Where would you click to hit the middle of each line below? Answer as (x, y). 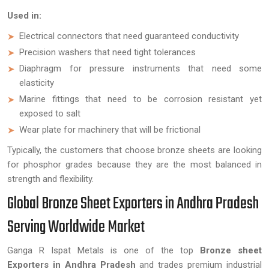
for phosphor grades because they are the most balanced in (134, 165)
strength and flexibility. (50, 179)
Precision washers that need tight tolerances (107, 52)
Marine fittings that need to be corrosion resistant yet (141, 99)
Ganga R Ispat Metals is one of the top (100, 250)
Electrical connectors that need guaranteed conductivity (129, 36)
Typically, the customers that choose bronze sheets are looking (134, 150)
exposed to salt (50, 113)
